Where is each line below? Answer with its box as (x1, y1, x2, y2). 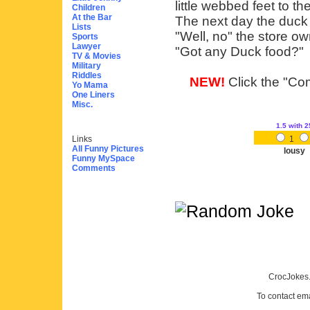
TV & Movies (72, 51, 121, 61)
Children (72, 3, 105, 12)
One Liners (72, 90, 115, 100)
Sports (72, 32, 98, 42)
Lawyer (72, 42, 101, 51)
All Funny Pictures (72, 144, 144, 154)
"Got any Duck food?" (175, 44, 304, 59)
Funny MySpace (72, 154, 135, 163)
